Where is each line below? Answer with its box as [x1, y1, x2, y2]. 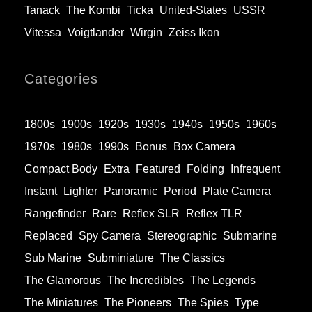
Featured [136, 163, 180, 175]
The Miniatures [24, 297, 98, 309]
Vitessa [24, 26, 61, 39]
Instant [24, 185, 57, 198]
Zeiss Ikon [169, 26, 219, 39]
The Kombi [66, 4, 120, 17]
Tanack [24, 4, 60, 17]
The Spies [178, 297, 228, 309]
